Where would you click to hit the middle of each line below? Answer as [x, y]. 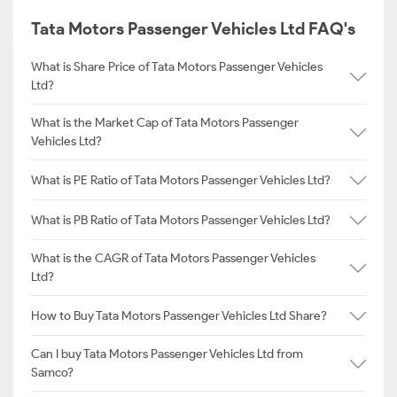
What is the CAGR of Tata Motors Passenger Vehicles [173, 258]
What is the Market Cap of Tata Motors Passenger [165, 123]
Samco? [52, 373]
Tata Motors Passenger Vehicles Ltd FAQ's [193, 29]
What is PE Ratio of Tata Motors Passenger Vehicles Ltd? [181, 180]
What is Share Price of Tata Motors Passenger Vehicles [177, 67]
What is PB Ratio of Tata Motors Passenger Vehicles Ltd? [181, 220]
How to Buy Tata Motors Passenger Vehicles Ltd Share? [179, 315]
